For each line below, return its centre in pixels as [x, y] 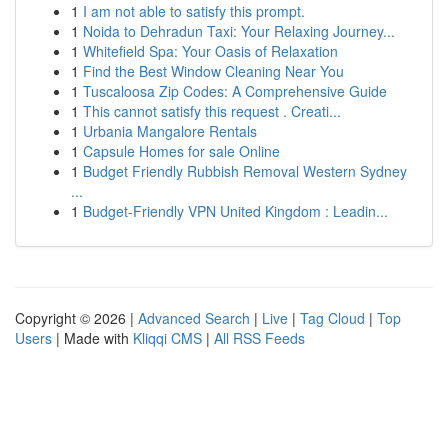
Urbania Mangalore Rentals [170, 131]
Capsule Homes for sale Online [181, 151]
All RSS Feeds [259, 338]
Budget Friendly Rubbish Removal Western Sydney [245, 171]
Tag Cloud [332, 318]
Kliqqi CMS [167, 338]
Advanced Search [194, 318]
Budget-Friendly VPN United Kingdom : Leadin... [235, 211]
